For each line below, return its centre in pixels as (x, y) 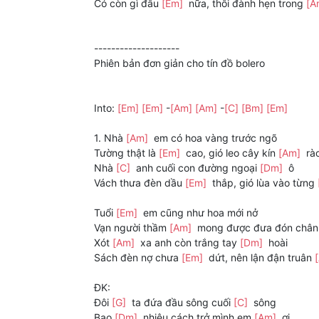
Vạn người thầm (132, 228)
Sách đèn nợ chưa (138, 258)
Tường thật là (126, 153)
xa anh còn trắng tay (189, 243)
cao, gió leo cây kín (231, 153)
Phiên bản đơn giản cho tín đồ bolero (179, 63)
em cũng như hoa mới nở (199, 213)
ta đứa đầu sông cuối (181, 303)
